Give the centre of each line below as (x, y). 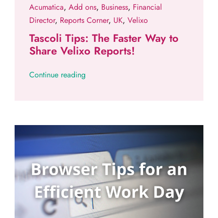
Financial (147, 7)
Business (114, 7)
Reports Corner (84, 20)
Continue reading (57, 75)
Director (42, 20)
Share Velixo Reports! (82, 51)
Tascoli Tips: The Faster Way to (104, 38)
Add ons (82, 7)
